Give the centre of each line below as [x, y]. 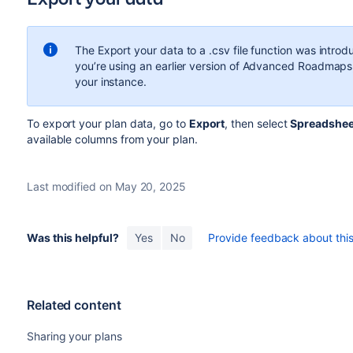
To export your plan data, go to [106, 123]
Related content [74, 305]
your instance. [111, 82]
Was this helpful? [72, 238]
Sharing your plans [74, 336]
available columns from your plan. [112, 139]
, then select [256, 123]
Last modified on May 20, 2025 [106, 186]
